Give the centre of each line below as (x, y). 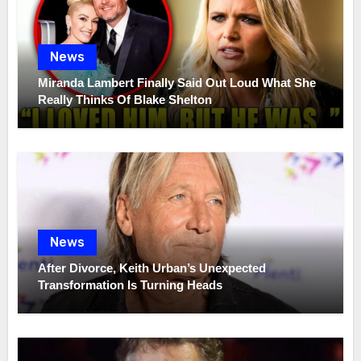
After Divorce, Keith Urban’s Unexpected (152, 268)
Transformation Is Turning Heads (131, 285)
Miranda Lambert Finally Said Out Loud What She (177, 83)
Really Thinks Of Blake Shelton (125, 100)
